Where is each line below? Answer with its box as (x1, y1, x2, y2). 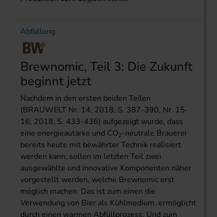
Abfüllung (20, 26, 55, 37)
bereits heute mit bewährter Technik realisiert (20, 139, 181, 150)
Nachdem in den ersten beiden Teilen (20, 93, 151, 104)
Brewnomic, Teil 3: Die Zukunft (20, 58, 192, 75)
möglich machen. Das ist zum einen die (20, 186, 155, 197)
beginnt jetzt (20, 72, 91, 90)
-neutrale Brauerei (122, 127, 186, 139)
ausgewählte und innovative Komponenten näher (20, 162, 191, 173)
